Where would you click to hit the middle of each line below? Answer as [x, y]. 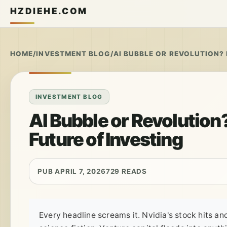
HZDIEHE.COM [49, 11]
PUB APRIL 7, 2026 [72, 171]
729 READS [126, 171]
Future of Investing [106, 139]
